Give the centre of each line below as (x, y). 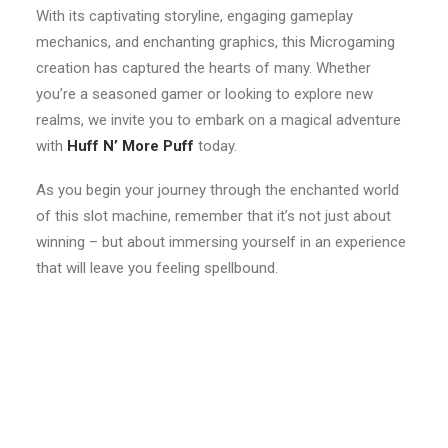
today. (217, 146)
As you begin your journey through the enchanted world (217, 190)
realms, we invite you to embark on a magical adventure (218, 120)
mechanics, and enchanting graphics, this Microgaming (215, 42)
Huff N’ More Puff (132, 146)
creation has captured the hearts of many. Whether (203, 68)
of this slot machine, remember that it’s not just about (213, 216)
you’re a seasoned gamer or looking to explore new (204, 94)
